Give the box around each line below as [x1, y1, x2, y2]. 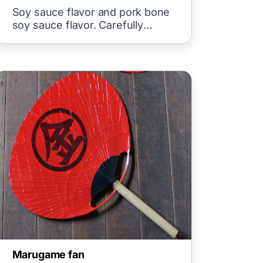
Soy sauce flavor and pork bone [12, 6, 170, 18]
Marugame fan [12, 248, 85, 261]
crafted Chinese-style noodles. [12, 32, 165, 44]
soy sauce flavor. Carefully [12, 19, 143, 31]
